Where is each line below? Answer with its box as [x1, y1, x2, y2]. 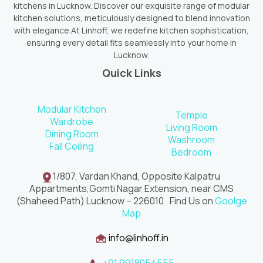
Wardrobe [50, 115, 93, 129]
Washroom [168, 133, 215, 147]
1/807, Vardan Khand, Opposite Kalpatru [51, 170, 220, 183]
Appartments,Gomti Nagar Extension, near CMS [29, 182, 234, 195]
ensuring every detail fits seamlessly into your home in [26, 37, 237, 49]
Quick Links [102, 66, 161, 80]
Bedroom [171, 146, 211, 159]
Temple [175, 109, 208, 122]
